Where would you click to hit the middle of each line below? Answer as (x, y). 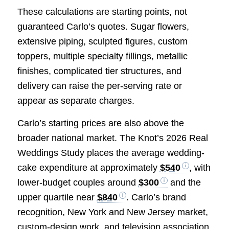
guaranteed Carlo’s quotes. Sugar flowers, (103, 27)
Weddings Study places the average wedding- (111, 153)
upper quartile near (57, 198)
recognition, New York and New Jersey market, (112, 212)
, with (200, 168)
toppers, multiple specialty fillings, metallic (102, 56)
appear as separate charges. (76, 101)
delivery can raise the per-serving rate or (99, 86)
